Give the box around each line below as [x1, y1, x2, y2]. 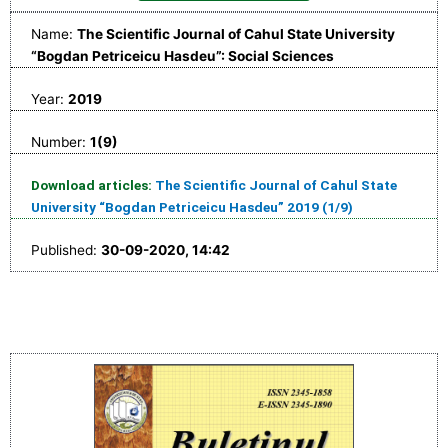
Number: [31, 134, 90, 151]
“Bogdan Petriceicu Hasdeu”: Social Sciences [31, 48, 334, 65]
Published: [31, 242, 101, 259]
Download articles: [31, 177, 155, 194]
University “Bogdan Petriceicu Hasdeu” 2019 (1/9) [31, 199, 353, 216]
